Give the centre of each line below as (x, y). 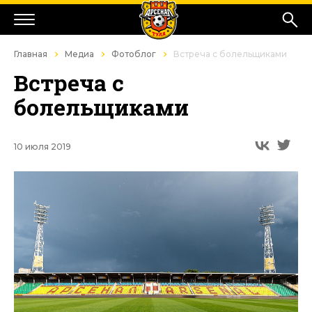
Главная (31, 54)
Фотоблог (134, 54)
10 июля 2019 (42, 147)
